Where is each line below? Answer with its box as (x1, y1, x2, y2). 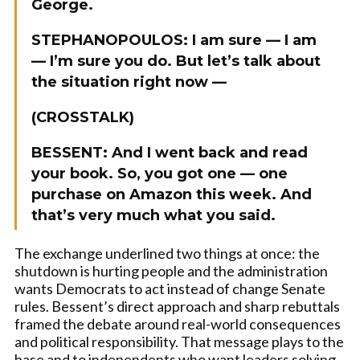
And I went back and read (112, 144, 308, 162)
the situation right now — (31, 73, 227, 91)
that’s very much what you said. (31, 207, 276, 224)
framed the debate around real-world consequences (14, 315, 341, 333)
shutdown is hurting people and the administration (14, 262, 328, 280)
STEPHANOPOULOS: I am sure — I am (31, 31, 317, 49)
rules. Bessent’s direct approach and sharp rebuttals (14, 297, 340, 315)
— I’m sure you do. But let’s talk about (31, 52, 321, 70)
